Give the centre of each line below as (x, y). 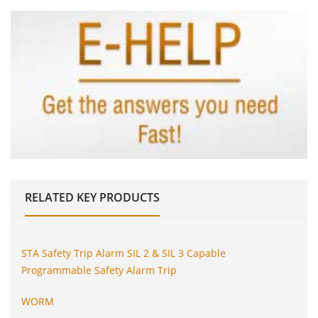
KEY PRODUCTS (118, 197)
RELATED (49, 197)
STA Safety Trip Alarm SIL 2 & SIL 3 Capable (124, 253)
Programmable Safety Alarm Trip (99, 270)
